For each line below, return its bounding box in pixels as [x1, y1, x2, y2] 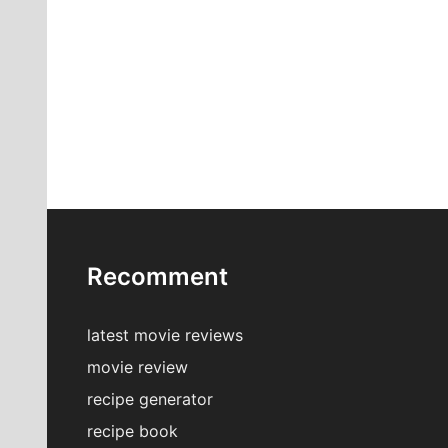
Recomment [87, 262, 228, 292]
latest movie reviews [87, 325, 243, 346]
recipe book [87, 421, 178, 442]
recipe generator [87, 389, 213, 410]
